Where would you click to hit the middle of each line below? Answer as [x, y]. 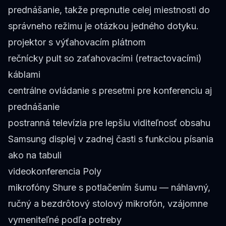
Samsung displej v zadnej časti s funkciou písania [111, 139]
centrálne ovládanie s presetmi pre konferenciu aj [110, 91]
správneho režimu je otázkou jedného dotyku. [103, 26]
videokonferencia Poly [55, 171]
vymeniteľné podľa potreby [65, 220]
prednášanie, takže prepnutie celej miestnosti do [109, 10]
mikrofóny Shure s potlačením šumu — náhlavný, [109, 187]
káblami [24, 74]
